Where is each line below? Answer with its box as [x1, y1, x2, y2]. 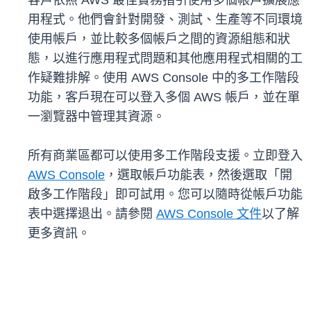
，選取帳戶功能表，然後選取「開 [105, 168, 292, 183]
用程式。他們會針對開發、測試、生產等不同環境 [28, 12, 303, 27]
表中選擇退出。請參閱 [28, 207, 156, 221]
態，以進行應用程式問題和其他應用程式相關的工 [28, 51, 303, 66]
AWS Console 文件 [156, 207, 262, 221]
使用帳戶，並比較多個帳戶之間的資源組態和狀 [28, 32, 290, 47]
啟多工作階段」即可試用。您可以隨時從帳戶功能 [28, 187, 303, 202]
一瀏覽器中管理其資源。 [28, 110, 165, 124]
